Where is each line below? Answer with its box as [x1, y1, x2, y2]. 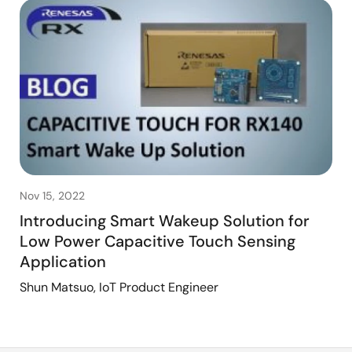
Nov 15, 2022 [20, 188, 85, 203]
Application [20, 251, 106, 272]
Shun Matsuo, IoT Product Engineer [20, 278, 218, 295]
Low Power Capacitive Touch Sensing [20, 230, 295, 251]
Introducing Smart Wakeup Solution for [20, 210, 310, 231]
